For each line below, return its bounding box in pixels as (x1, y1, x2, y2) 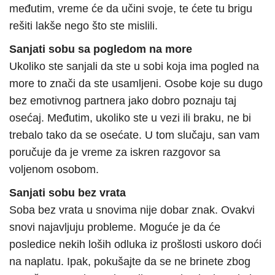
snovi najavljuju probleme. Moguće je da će (9, 221, 220, 234)
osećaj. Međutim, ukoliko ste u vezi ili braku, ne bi (9, 112, 251, 125)
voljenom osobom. (9, 163, 99, 176)
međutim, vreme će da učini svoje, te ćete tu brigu (9, 2, 252, 15)
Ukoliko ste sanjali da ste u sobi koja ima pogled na (9, 60, 259, 73)
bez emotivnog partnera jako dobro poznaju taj (9, 95, 236, 107)
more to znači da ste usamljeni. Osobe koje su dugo (9, 77, 263, 90)
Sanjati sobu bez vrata (9, 187, 126, 199)
